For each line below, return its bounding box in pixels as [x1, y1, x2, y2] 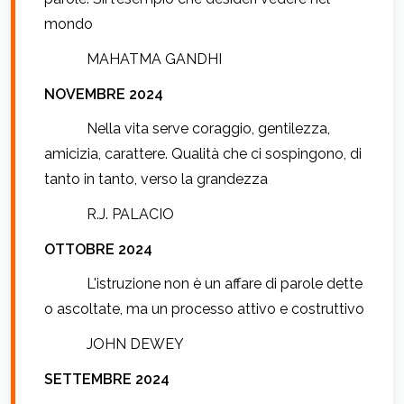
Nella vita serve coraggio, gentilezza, [87, 120, 331, 138]
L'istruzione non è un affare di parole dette [87, 275, 363, 293]
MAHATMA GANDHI [87, 50, 223, 69]
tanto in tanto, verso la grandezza [44, 170, 268, 188]
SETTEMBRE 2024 [44, 370, 170, 388]
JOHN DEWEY [87, 335, 185, 353]
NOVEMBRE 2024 [44, 85, 163, 103]
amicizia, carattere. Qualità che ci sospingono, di [44, 145, 362, 163]
